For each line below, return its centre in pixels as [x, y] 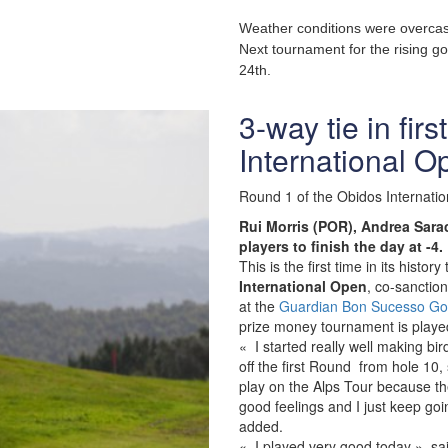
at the [259, 306]
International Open [303, 286]
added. [261, 426]
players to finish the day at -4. [341, 246]
